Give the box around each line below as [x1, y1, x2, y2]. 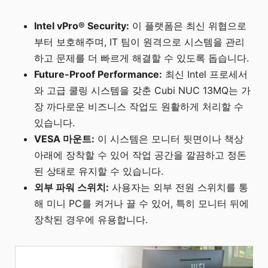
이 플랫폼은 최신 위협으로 [129, 19, 247, 32]
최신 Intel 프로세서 [162, 68, 248, 80]
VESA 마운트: [34, 132, 95, 145]
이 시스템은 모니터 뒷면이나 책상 [95, 132, 244, 145]
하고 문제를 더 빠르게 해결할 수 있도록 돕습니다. [34, 51, 249, 64]
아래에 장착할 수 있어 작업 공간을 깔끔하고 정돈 [34, 148, 247, 161]
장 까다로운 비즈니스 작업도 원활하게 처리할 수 [34, 100, 244, 112]
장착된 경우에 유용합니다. [34, 213, 148, 226]
